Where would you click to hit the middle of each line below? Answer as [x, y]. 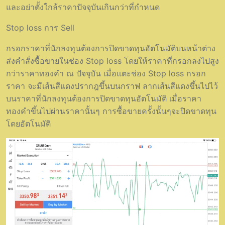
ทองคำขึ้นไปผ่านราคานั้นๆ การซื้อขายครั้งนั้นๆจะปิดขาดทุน [111, 111]
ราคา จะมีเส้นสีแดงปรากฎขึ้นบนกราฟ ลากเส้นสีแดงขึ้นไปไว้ [112, 86]
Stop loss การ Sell [40, 27]
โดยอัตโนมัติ [28, 123]
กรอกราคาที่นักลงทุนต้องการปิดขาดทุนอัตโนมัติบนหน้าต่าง [111, 48]
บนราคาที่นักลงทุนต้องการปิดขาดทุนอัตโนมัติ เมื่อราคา [104, 98]
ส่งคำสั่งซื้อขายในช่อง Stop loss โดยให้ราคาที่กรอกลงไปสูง [113, 61]
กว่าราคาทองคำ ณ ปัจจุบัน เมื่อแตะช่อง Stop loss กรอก [106, 73]
